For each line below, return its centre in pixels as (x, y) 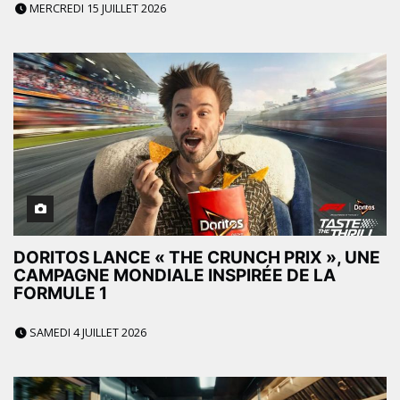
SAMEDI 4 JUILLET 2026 (87, 333)
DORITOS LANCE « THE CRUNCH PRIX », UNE (197, 258)
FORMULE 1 (60, 294)
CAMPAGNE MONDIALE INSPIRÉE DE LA (175, 276)
